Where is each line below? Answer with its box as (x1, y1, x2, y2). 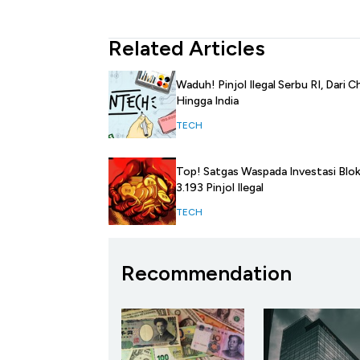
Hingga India (176, 94, 239, 108)
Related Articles (108, 35, 265, 62)
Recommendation (121, 260, 292, 287)
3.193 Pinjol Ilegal (176, 181, 264, 195)
